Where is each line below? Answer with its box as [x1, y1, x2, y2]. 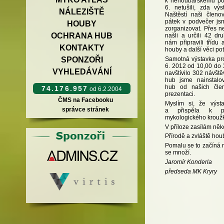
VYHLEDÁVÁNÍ [52, 67, 111, 76]
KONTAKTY [59, 43, 104, 52]
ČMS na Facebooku [56, 96, 114, 103]
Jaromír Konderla [165, 158, 212, 166]
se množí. [165, 149, 191, 156]
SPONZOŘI [60, 55, 103, 64]
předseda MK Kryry [165, 167, 217, 175]
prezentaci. [165, 90, 195, 98]
